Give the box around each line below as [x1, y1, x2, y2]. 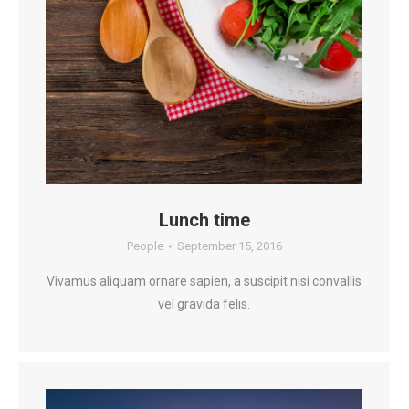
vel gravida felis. [158, 297, 250, 311]
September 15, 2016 [176, 239, 282, 253]
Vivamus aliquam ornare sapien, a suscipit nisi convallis [47, 274, 362, 288]
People [126, 239, 163, 253]
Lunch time [158, 209, 250, 231]
